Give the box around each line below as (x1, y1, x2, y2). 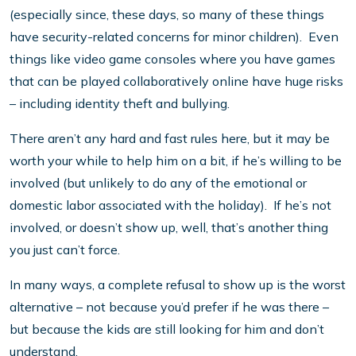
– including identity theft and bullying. (10, 95, 230, 112)
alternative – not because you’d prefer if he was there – (10, 299, 329, 315)
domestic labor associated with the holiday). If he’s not (10, 197, 331, 214)
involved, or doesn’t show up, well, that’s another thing (10, 219, 328, 236)
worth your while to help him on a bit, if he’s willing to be (10, 153, 342, 169)
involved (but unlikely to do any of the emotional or (10, 175, 307, 192)
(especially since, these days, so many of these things (10, 6, 324, 23)
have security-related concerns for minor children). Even (10, 29, 339, 45)
